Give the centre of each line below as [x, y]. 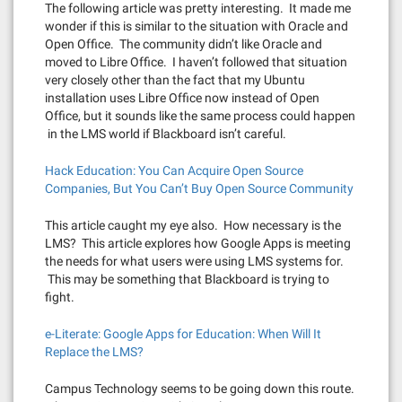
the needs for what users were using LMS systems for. [194, 261]
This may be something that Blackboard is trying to [187, 279]
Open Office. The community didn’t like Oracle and [184, 44]
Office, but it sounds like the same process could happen [200, 116]
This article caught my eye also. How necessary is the [193, 225]
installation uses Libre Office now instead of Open [182, 98]
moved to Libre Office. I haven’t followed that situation [196, 62]
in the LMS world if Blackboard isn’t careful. [166, 134]
